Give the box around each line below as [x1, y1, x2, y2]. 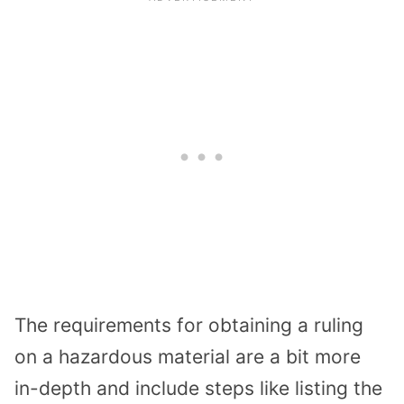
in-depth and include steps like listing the [14, 376, 382, 399]
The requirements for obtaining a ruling [14, 313, 363, 336]
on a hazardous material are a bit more [14, 344, 361, 368]
